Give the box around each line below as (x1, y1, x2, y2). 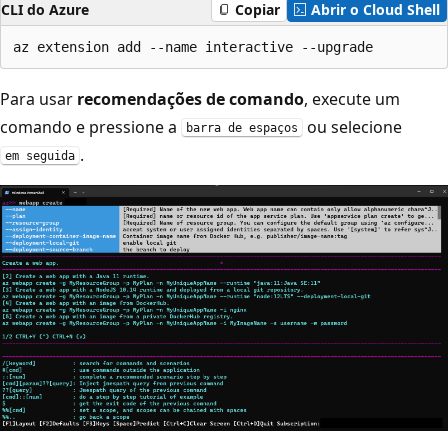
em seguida (5, 149, 75, 164)
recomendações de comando (77, 87, 304, 110)
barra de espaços (186, 121, 298, 136)
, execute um (304, 87, 400, 110)
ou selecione (303, 115, 402, 138)
